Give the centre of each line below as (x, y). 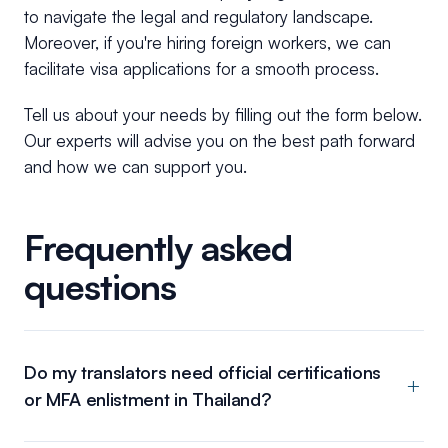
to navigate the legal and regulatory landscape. (198, 17)
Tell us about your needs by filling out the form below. (223, 115)
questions (100, 287)
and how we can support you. (135, 167)
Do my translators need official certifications (203, 372)
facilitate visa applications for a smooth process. (201, 69)
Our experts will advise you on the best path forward (219, 141)
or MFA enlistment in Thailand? (148, 399)
